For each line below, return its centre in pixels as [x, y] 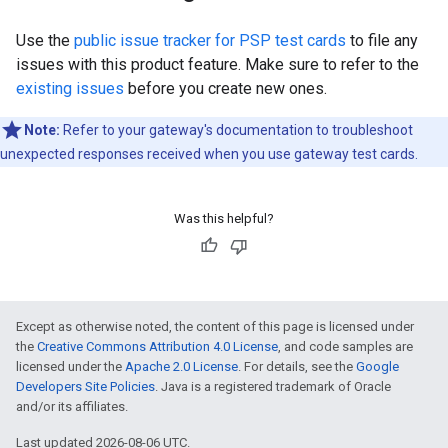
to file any [382, 40]
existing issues [70, 88]
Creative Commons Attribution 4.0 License [157, 346]
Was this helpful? [224, 218]
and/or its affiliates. [72, 406]
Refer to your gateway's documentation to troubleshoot [236, 129]
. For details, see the [297, 366]
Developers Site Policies [85, 386]
